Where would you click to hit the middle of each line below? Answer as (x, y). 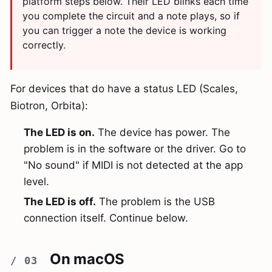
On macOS (87, 259)
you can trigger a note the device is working (124, 31)
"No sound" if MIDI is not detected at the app (134, 165)
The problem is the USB (156, 202)
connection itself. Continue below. (106, 218)
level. (37, 182)
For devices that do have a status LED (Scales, (124, 89)
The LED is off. (60, 202)
